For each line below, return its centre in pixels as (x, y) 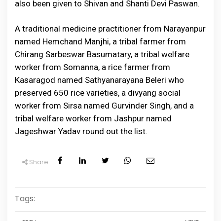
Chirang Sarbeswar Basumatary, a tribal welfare (102, 55)
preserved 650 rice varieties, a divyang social (98, 93)
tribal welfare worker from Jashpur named (93, 119)
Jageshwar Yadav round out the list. (81, 131)
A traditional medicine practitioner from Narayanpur (110, 29)
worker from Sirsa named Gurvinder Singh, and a (104, 106)
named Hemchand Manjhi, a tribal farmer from (100, 42)
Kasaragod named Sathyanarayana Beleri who (99, 80)
